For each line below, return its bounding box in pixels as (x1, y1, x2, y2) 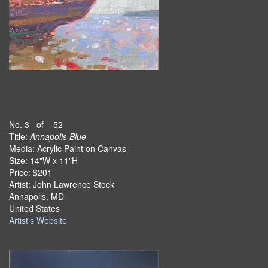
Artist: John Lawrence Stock (9, 178, 114, 190)
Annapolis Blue (30, 130, 86, 142)
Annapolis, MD (9, 190, 64, 202)
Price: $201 (9, 166, 52, 178)
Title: (9, 130, 30, 142)
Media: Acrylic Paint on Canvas (9, 142, 126, 154)
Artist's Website (9, 214, 67, 226)
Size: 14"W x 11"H (9, 154, 78, 166)
